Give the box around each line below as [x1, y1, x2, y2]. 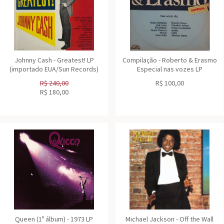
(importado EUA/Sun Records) [9, 64, 98, 73]
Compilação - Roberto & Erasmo [122, 55, 217, 64]
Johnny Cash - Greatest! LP [14, 55, 94, 64]
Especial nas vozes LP [136, 64, 202, 73]
